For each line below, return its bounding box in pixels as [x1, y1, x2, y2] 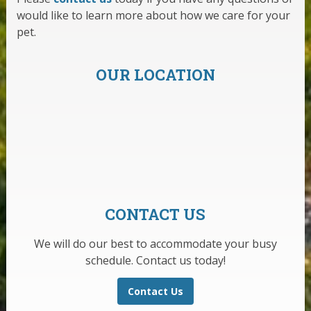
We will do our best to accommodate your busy [33, 235, 277, 251]
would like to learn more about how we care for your [16, 7, 290, 23]
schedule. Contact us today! [85, 252, 226, 268]
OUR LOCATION [95, 64, 215, 85]
